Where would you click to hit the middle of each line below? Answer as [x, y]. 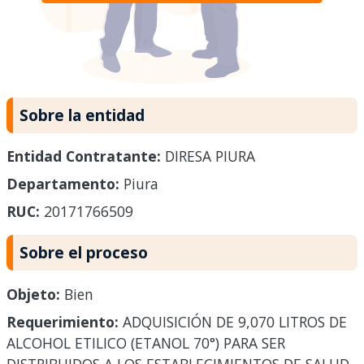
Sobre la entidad [82, 115]
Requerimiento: [63, 322]
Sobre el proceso [84, 253]
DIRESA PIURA [208, 156]
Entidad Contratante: [84, 156]
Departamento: [63, 184]
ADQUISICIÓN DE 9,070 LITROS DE [233, 322]
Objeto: [33, 295]
